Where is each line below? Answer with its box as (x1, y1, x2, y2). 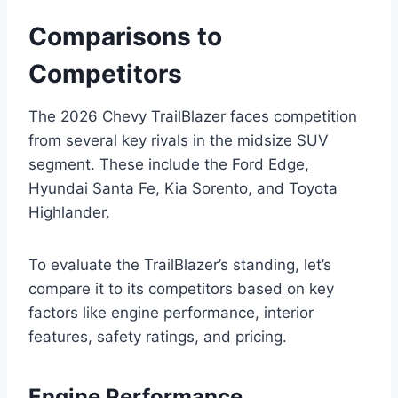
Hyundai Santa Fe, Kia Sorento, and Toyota (28, 179, 338, 197)
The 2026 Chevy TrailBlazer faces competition (28, 107, 357, 125)
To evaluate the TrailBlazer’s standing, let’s (28, 255, 331, 274)
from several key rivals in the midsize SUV (28, 131, 329, 149)
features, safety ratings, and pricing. (28, 327, 287, 346)
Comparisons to (28, 20, 222, 52)
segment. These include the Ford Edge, (28, 155, 309, 173)
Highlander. (28, 203, 110, 221)
